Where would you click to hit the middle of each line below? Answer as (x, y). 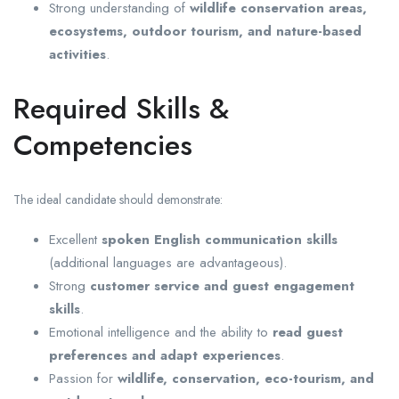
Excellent (75, 240)
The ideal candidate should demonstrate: (118, 200)
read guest (308, 333)
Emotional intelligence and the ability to (161, 333)
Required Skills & (121, 109)
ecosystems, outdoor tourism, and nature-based (205, 32)
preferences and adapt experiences (165, 356)
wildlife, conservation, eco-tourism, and (246, 379)
